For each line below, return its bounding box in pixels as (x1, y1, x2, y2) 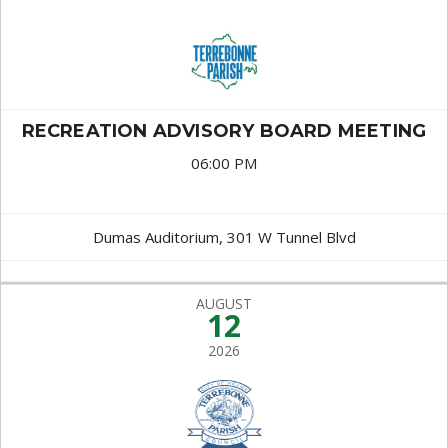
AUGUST (196, 294, 252, 313)
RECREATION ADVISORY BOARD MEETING (21, 120, 427, 142)
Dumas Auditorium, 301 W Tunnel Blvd (92, 227, 356, 247)
